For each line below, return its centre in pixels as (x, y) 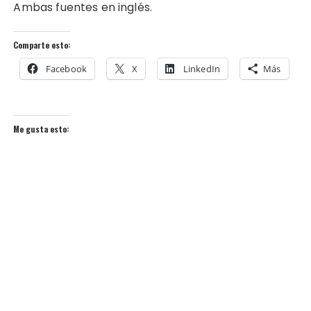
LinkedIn (201, 68)
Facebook (66, 68)
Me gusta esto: (42, 128)
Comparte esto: (42, 44)
